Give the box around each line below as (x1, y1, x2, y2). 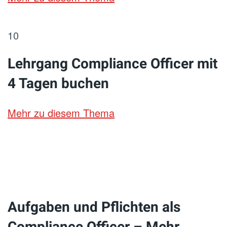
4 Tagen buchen (8, 73, 109, 94)
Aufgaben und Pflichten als (8, 197, 180, 218)
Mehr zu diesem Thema (8, 105, 115, 120)
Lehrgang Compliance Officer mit (8, 54, 217, 74)
